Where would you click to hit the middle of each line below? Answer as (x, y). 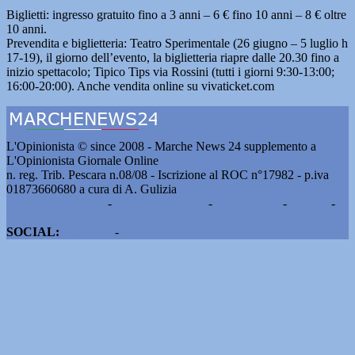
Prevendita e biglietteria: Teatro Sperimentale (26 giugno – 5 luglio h (177, 43)
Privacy (309, 203)
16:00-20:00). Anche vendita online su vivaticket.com (140, 86)
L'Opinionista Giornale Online (82, 160)
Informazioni (248, 203)
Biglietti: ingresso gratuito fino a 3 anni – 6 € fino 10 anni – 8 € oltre (176, 15)
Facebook (87, 232)
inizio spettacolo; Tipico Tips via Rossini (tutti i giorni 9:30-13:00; (170, 72)
